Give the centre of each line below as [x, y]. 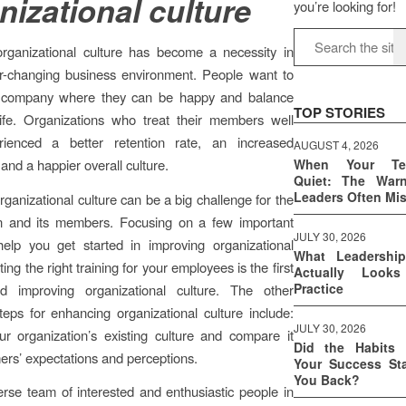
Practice [318, 289]
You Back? [326, 380]
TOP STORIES [339, 113]
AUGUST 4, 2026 [336, 145]
